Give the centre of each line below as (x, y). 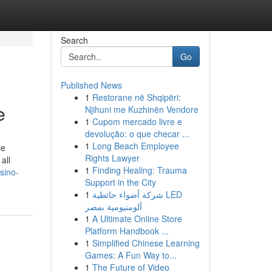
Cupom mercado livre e (137, 121)
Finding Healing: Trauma (139, 170)
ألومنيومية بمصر (113, 206)
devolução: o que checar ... (137, 134)
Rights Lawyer (112, 158)
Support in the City (120, 182)
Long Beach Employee (135, 146)
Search (74, 40)
